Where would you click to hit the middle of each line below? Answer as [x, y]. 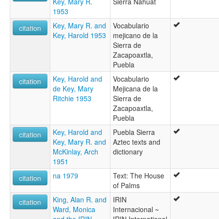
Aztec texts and [137, 142]
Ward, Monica [74, 209]
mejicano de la [135, 35]
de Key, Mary [73, 88]
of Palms [126, 185]
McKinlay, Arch [76, 151]
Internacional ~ [136, 209]
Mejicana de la [135, 88]
